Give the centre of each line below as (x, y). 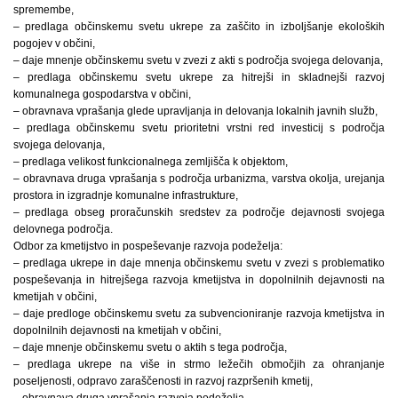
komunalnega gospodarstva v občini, (102, 94)
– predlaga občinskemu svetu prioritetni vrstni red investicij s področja (199, 127)
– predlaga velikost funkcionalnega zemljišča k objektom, (151, 161)
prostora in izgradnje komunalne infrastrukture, (126, 195)
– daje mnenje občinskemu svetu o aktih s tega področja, (150, 347)
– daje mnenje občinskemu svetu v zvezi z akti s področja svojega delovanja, (198, 60)
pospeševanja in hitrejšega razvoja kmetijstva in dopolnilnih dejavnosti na (199, 279)
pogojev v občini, (54, 43)
